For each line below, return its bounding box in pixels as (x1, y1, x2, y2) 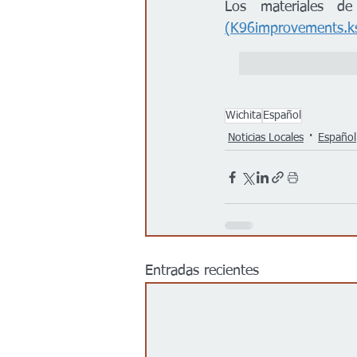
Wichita (226, 110, 261, 122)
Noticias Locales (228, 131, 304, 143)
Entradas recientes (145, 264, 259, 279)
